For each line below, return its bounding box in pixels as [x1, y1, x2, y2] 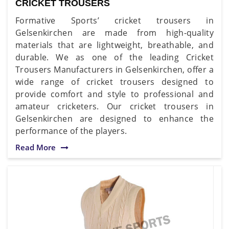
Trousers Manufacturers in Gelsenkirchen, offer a [15, 63, 214, 75]
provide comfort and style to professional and [15, 88, 214, 100]
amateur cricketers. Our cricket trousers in [15, 100, 214, 112]
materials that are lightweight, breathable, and [15, 39, 214, 51]
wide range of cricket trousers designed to [15, 76, 214, 87]
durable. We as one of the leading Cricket [15, 51, 214, 63]
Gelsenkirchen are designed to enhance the [15, 112, 214, 124]
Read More [15, 142, 56, 152]
